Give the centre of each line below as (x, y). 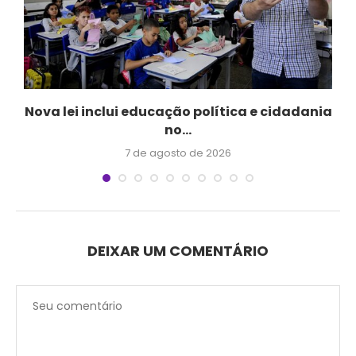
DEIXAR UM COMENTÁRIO (178, 250)
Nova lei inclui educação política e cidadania (178, 111)
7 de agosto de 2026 (178, 153)
